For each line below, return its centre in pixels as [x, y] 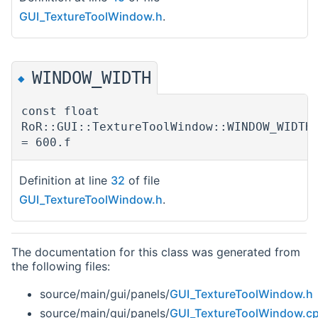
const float [60, 111]
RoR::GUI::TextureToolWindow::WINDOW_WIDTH [167, 126]
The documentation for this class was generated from [156, 252]
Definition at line [65, 180]
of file [142, 180]
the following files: [61, 266]
